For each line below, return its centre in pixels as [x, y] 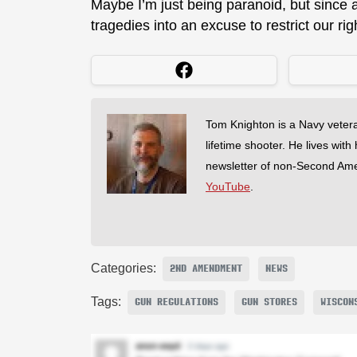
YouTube [228, 186]
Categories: [124, 269]
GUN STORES [269, 302]
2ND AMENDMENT [206, 268]
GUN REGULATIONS [177, 302]
